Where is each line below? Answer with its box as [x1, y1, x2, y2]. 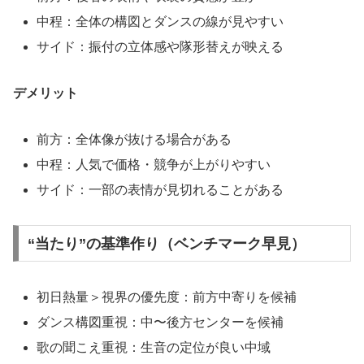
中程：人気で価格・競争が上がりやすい [37, 157, 271, 171]
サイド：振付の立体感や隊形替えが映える [37, 40, 284, 54]
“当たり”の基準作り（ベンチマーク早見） [27, 235, 305, 252]
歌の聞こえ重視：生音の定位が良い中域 [37, 340, 271, 354]
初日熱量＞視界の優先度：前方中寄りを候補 [37, 289, 297, 304]
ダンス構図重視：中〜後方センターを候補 [37, 314, 284, 329]
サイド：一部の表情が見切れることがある [37, 182, 284, 197]
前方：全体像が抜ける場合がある [37, 132, 232, 146]
